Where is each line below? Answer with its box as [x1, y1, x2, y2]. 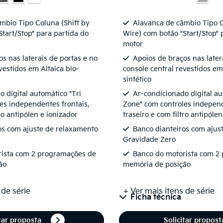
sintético [123, 75, 151, 84]
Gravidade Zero [123, 135, 176, 144]
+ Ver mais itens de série [123, 187, 215, 197]
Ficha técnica [130, 193, 181, 203]
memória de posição [123, 160, 191, 169]
